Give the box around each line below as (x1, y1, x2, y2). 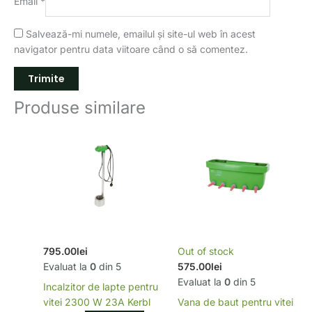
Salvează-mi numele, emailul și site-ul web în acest (26, 28, 256, 40)
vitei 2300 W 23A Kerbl (43, 296, 150, 309)
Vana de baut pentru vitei (178, 296, 293, 309)
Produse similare (14, 97, 146, 118)
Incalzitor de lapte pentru (43, 281, 158, 293)
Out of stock (178, 245, 234, 258)
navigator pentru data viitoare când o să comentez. (14, 43, 248, 56)
